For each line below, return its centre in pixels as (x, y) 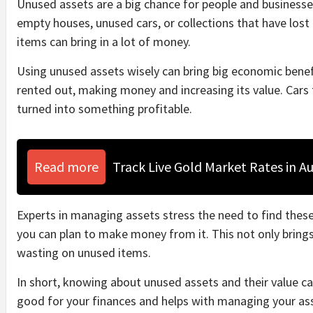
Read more (66, 166)
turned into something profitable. (104, 108)
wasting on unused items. (84, 252)
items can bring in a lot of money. (104, 41)
